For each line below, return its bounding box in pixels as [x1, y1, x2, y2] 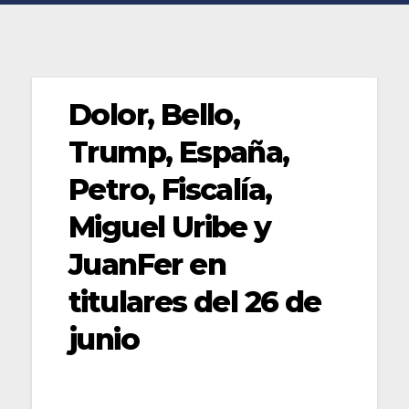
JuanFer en [68, 246, 225, 282]
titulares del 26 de [68, 283, 321, 320]
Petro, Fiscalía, [68, 171, 272, 207]
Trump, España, [68, 133, 289, 170]
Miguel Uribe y [68, 208, 271, 245]
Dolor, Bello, [68, 96, 240, 132]
